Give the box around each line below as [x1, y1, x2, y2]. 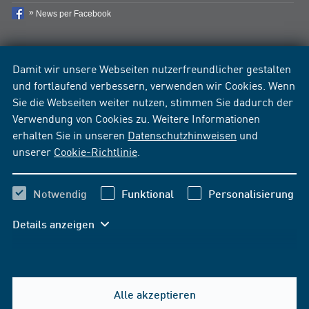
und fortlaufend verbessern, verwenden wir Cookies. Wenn [12, 77, 295, 92]
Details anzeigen [12, 217, 94, 230]
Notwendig [33, 187, 87, 200]
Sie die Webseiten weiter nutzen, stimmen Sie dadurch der [12, 94, 293, 109]
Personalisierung [208, 187, 294, 200]
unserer [12, 143, 54, 159]
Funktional [121, 187, 174, 200]
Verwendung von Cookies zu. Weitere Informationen [12, 110, 260, 126]
